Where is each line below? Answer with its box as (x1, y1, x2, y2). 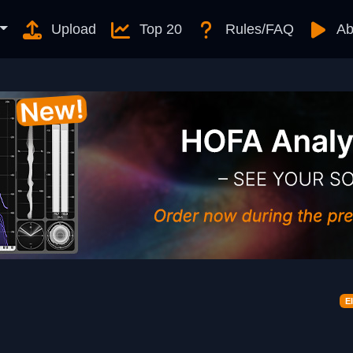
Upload (46, 21, 96, 37)
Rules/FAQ (221, 21, 294, 37)
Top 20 (135, 21, 182, 37)
